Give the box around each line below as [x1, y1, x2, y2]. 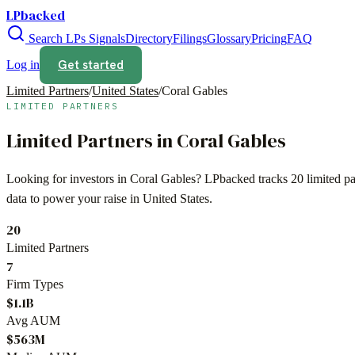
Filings [173, 32, 207, 45]
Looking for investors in [6, 171, 130, 185]
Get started [58, 57, 124, 73]
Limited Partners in [6, 127, 177, 154]
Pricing [251, 32, 287, 45]
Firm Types [6, 277, 63, 291]
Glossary [207, 32, 251, 45]
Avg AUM [6, 313, 60, 327]
